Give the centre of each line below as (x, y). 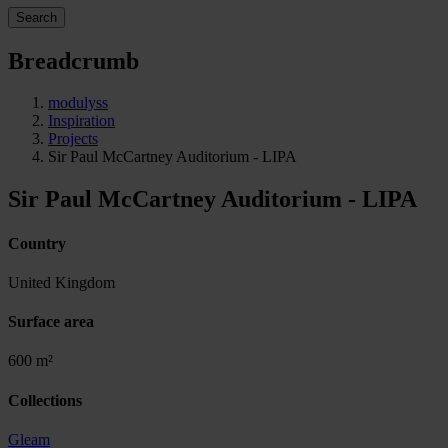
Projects (73, 139)
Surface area (51, 322)
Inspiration (81, 121)
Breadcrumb (73, 60)
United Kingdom (61, 282)
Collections (45, 400)
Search (36, 17)
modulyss (78, 103)
